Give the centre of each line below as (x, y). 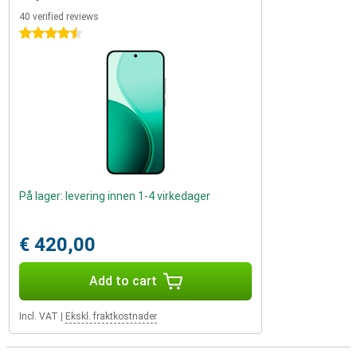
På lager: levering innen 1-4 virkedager (115, 196)
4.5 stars (42, 33)
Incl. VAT (39, 316)
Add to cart (123, 281)
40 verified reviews (59, 17)
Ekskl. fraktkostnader (111, 316)
